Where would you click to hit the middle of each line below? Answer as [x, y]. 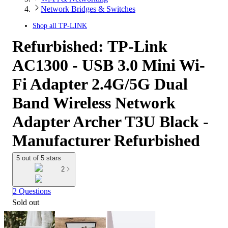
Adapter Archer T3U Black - [110, 122]
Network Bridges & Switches [88, 9]
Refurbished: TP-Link [90, 46]
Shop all [46, 26]
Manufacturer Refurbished [106, 140]
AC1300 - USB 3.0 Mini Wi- [109, 65]
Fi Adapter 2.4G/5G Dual [100, 84]
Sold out [26, 202]
